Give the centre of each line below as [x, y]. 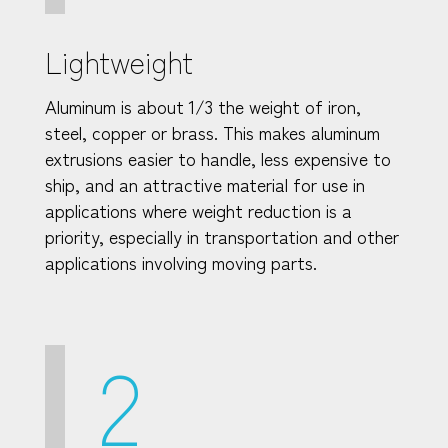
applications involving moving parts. [181, 261]
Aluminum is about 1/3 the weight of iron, [203, 105]
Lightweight [119, 60]
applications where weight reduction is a [198, 209]
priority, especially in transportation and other [222, 235]
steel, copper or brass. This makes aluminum [212, 131]
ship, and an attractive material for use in [205, 183]
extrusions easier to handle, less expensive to [218, 157]
